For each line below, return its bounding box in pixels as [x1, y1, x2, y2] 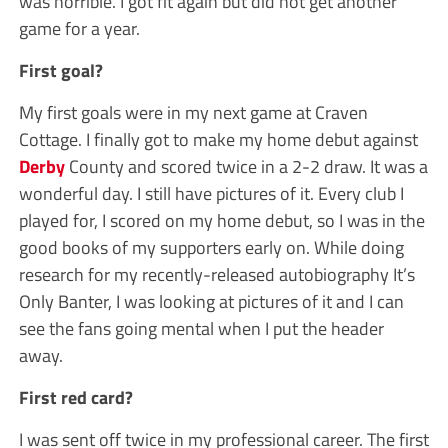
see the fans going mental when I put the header [18, 313, 384, 342]
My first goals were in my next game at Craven [18, 97, 368, 126]
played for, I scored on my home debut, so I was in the [18, 205, 425, 234]
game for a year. [18, 13, 140, 42]
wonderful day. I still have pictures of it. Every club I [18, 178, 404, 207]
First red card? [18, 382, 133, 411]
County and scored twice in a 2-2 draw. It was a [64, 151, 428, 180]
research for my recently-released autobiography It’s [18, 259, 415, 288]
